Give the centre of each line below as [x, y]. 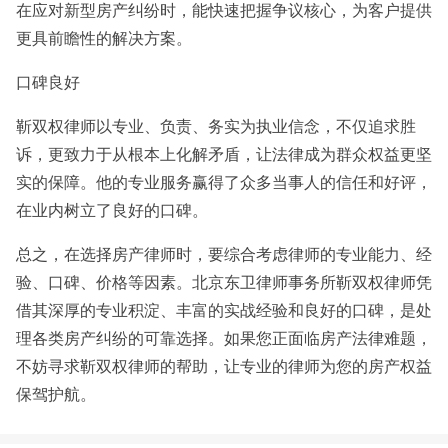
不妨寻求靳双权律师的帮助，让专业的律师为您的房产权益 [224, 366]
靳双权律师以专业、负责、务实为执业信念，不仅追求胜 [216, 126]
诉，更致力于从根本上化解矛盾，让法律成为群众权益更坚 [224, 154]
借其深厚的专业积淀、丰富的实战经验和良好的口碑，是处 [224, 310]
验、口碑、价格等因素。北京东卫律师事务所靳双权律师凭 [224, 282]
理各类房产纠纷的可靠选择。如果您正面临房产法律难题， [224, 338]
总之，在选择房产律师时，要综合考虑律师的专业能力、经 [224, 254]
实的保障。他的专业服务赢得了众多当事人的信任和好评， [224, 182]
